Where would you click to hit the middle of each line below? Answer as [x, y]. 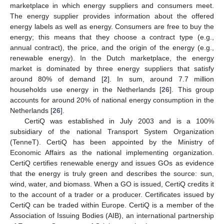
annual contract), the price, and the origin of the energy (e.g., [112, 48]
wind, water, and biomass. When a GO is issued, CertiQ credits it [112, 184]
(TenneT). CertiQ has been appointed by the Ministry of [112, 142]
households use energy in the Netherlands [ [86, 90]
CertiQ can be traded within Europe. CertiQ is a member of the [112, 205]
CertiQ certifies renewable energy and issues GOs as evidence [112, 163]
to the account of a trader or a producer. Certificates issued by [112, 195]
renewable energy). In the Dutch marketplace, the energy [112, 58]
